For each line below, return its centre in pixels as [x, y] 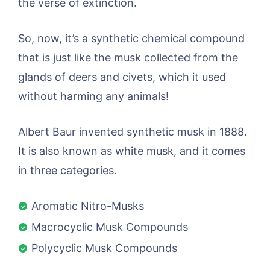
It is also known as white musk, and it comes [132, 151]
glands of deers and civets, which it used [122, 77]
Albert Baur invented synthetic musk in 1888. [133, 132]
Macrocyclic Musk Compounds [110, 227]
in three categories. [67, 170]
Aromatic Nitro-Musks [88, 206]
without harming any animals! [93, 96]
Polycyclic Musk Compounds [104, 248]
